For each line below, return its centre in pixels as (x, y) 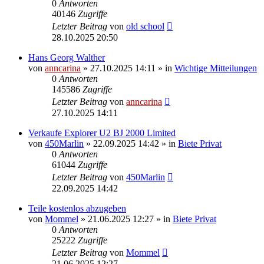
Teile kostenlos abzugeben (77, 208)
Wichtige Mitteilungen (216, 68)
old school (145, 26)
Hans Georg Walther (67, 57)
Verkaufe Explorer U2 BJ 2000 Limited (102, 133)
